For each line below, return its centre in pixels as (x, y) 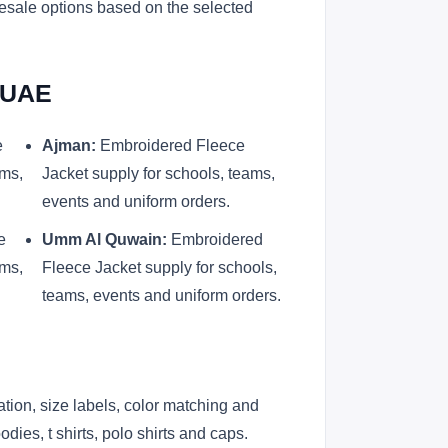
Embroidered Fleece (170, 145)
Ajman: (68, 145)
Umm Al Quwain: (104, 239)
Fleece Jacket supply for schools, (159, 267)
